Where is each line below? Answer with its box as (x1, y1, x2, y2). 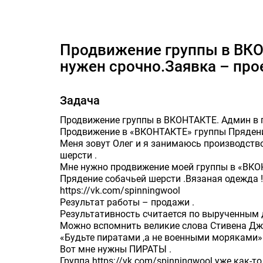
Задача (60, 93, 100, 107)
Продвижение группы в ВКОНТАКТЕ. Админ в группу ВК (60, 41, 71, 59)
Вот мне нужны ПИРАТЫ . (60, 244, 171, 255)
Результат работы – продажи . (60, 197, 194, 208)
